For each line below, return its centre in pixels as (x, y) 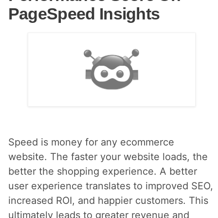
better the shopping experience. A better (102, 172)
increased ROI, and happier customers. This (108, 201)
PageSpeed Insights (84, 14)
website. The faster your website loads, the (108, 157)
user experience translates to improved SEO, (110, 186)
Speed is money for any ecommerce (91, 142)
